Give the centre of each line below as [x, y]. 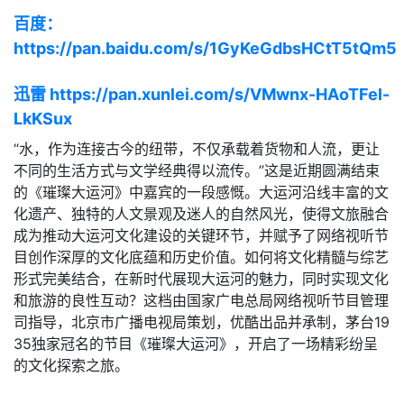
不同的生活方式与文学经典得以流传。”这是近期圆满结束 [197, 170]
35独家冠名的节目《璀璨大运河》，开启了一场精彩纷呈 [196, 344]
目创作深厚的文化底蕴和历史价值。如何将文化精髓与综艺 [201, 257]
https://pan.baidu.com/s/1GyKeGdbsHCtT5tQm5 [205, 48]
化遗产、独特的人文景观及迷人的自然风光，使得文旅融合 [201, 214]
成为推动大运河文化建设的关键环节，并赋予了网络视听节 [201, 235]
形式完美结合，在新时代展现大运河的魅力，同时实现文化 [201, 279]
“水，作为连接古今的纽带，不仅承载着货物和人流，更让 [197, 149]
